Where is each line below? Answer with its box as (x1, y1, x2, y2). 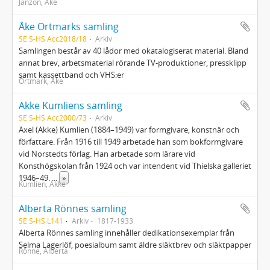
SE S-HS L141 (19, 216, 63, 225)
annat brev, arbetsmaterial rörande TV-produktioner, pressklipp (19, 57, 246, 68)
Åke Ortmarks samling (19, 20, 119, 33)
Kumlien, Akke (19, 179, 66, 189)
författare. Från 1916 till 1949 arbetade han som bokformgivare (19, 136, 243, 147)
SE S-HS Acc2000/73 (19, 113, 87, 122)
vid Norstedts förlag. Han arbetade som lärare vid (19, 148, 195, 159)
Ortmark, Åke (19, 76, 63, 86)
